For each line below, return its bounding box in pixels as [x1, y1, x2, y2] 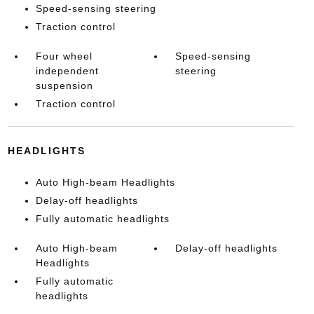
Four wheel [35, 50, 93, 62]
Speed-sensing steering [35, 3, 156, 14]
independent [35, 65, 99, 76]
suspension [35, 80, 93, 91]
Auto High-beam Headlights [35, 177, 175, 188]
